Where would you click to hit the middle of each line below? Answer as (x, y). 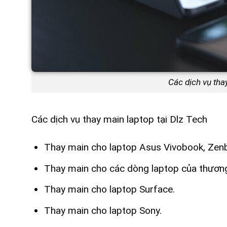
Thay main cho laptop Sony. (103, 210)
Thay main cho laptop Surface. (109, 190)
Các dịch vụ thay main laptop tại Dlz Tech (119, 120)
